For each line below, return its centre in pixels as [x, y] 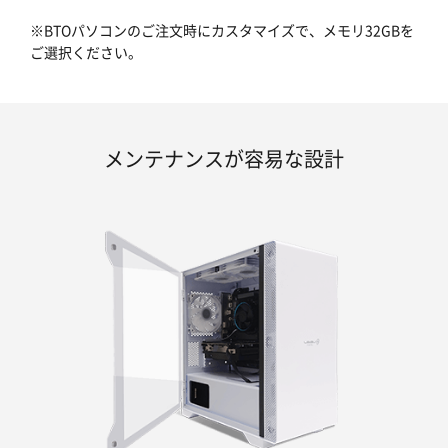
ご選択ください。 [86, 52]
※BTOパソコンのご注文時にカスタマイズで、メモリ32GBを [222, 30]
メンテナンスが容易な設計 [224, 159]
